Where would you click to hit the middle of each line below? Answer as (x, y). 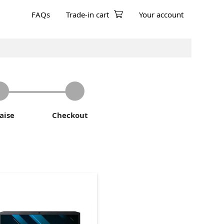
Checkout (70, 115)
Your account (161, 14)
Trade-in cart (87, 14)
